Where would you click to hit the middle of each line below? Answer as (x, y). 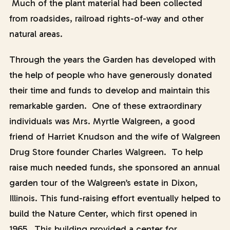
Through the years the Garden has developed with (112, 60)
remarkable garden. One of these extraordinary (105, 106)
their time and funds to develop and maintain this (109, 90)
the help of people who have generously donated (110, 75)
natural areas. (36, 34)
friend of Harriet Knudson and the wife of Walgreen (114, 137)
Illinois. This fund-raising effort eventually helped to (115, 198)
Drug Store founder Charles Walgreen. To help (106, 152)
